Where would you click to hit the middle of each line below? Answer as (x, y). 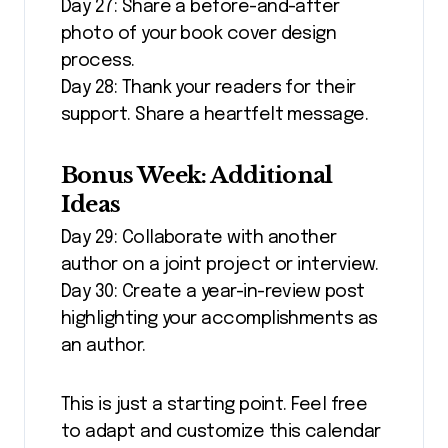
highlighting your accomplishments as (219, 319)
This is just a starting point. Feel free (214, 405)
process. (98, 60)
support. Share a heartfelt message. (215, 114)
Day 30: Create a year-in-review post (213, 292)
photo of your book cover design (199, 33)
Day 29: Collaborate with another (199, 238)
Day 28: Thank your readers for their (208, 87)
